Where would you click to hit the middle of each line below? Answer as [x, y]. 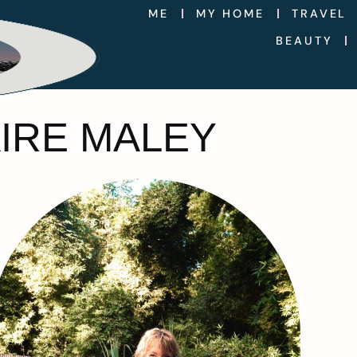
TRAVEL [320, 14]
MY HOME [230, 14]
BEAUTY [304, 41]
